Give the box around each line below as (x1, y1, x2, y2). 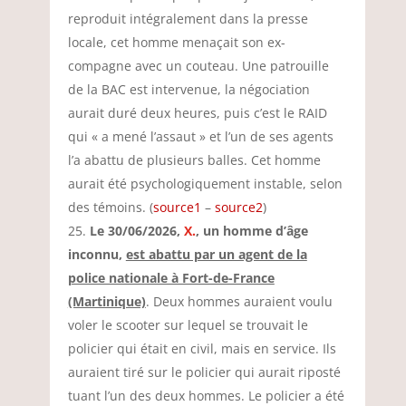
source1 (152, 198, 201, 216)
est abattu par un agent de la (125, 246, 307, 263)
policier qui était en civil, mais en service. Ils (67, 340, 336, 357)
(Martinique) (67, 293, 146, 310)
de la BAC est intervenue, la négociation (67, 81, 310, 98)
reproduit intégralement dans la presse (67, 10, 308, 27)
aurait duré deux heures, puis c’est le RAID (67, 104, 327, 121)
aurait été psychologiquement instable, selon (67, 175, 343, 192)
